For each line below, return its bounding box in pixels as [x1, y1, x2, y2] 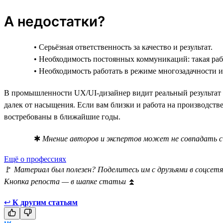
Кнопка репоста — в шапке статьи [4, 177, 128, 186]
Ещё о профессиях [4, 154, 66, 163]
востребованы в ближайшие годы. [4, 112, 120, 121]
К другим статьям [12, 198, 78, 207]
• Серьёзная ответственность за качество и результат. [34, 42, 213, 51]
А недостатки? [4, 12, 105, 30]
